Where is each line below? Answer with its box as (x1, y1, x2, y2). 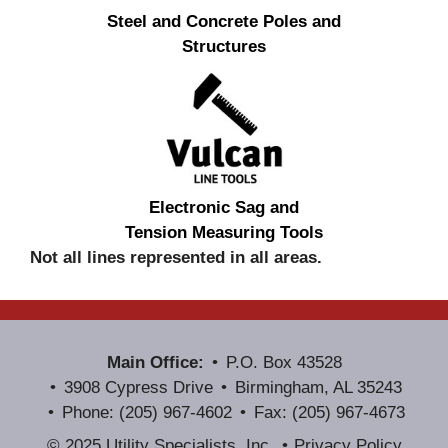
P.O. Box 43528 (225, 352, 342, 372)
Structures (182, 36, 266, 56)
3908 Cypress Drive (64, 377, 213, 397)
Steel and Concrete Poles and (107, 11, 341, 31)
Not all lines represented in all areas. (30, 247, 322, 267)
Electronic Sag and (149, 197, 299, 217)
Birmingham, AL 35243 (235, 377, 402, 397)
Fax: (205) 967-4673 (253, 402, 405, 422)
